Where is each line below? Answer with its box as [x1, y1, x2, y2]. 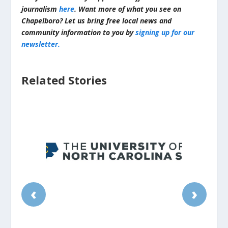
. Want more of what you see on [74, 4, 182, 14]
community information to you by [21, 27, 136, 38]
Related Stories [21, 72, 107, 88]
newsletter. [21, 39, 61, 49]
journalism [21, 4, 60, 14]
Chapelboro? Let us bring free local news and [21, 16, 172, 26]
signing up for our [135, 27, 195, 38]
